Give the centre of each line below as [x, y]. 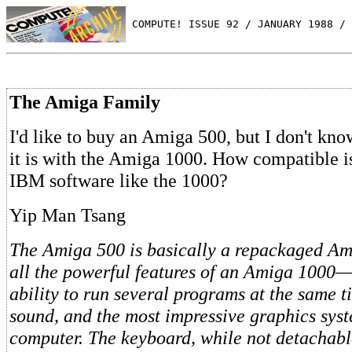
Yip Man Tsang [68, 215]
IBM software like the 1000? [119, 180]
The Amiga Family [85, 102]
